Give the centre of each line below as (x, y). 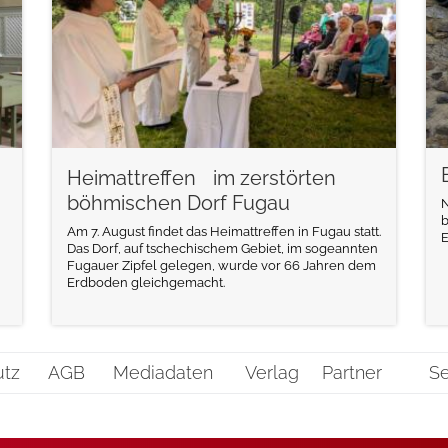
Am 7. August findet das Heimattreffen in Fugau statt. (223, 232)
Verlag (271, 372)
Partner (352, 372)
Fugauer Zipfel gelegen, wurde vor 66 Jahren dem (221, 266)
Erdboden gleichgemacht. (145, 283)
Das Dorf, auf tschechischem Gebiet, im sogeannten (222, 249)
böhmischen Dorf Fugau (178, 202)
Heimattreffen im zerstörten (201, 177)
